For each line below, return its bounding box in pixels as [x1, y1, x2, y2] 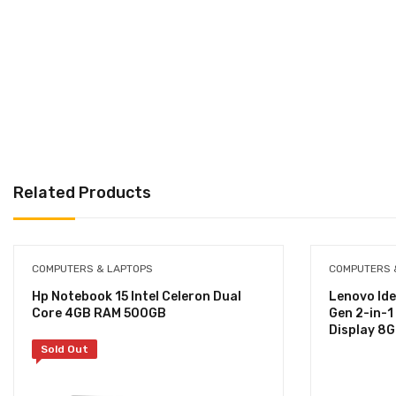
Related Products [13, 182, 151, 202]
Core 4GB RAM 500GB [32, 305, 166, 321]
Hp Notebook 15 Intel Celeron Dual [32, 288, 241, 304]
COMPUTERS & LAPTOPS [32, 262, 153, 275]
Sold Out [41, 342, 88, 355]
